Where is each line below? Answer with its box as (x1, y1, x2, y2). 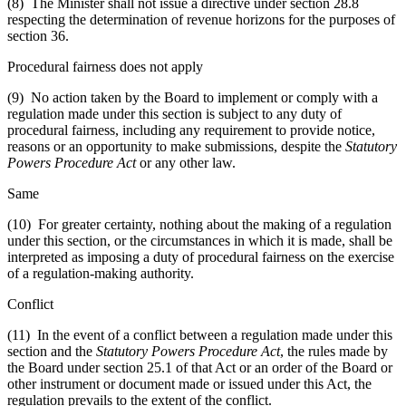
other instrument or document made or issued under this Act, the (7, 375, 372, 391)
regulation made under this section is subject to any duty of (7, 105, 342, 121)
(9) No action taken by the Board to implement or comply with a (7, 89, 378, 105)
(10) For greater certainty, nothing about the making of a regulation (7, 216, 391, 232)
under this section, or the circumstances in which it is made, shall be (7, 232, 392, 248)
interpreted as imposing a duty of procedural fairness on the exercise (7, 248, 394, 265)
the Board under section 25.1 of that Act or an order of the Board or (7, 359, 392, 375)
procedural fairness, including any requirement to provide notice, (7, 121, 375, 138)
